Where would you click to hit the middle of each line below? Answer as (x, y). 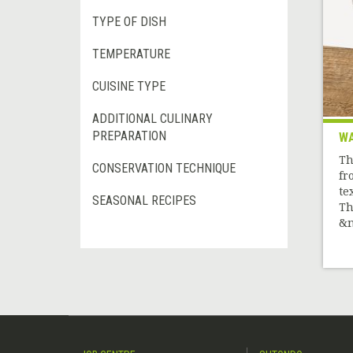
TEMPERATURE (131, 54)
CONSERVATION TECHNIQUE (164, 169)
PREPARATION (129, 136)
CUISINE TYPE (129, 87)
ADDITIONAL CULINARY (152, 119)
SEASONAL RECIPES (144, 201)
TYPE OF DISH (129, 22)
